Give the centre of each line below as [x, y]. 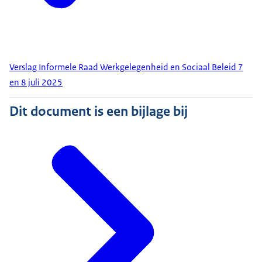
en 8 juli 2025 [36, 82]
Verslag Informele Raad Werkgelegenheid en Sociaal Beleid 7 [126, 67]
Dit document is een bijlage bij [99, 111]
